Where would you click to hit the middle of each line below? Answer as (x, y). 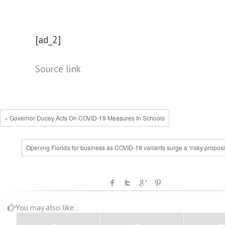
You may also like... (47, 208)
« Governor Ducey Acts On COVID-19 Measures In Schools (85, 118)
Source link (58, 69)
